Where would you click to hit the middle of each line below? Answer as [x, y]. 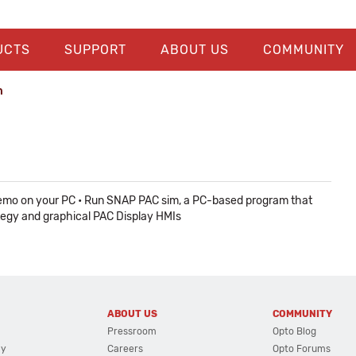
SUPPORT [95, 50]
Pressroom [132, 331]
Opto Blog [295, 331]
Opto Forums [302, 349]
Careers [125, 349]
